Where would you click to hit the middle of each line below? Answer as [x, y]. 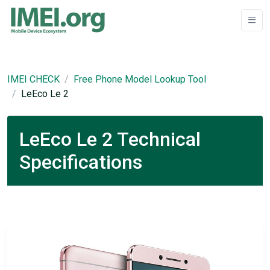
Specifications [81, 162]
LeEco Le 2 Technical [110, 139]
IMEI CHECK [33, 79]
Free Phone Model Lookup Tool [140, 79]
